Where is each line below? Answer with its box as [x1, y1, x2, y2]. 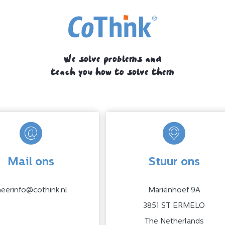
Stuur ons [148, 156, 200, 168]
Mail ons [8, 156, 54, 168]
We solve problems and [63, 49, 162, 65]
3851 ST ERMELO [143, 202, 205, 210]
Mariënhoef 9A [148, 186, 200, 194]
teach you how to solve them [51, 62, 174, 78]
